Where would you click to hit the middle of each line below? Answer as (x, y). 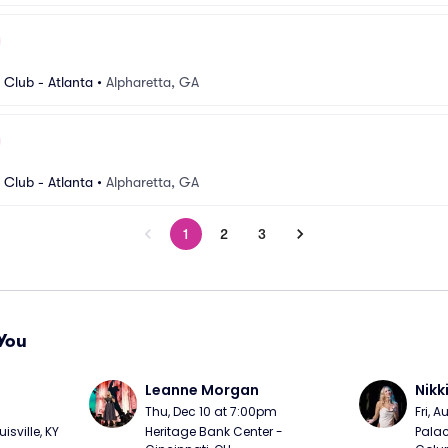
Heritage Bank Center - (214, 431)
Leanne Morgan (202, 390)
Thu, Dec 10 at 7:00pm (211, 411)
